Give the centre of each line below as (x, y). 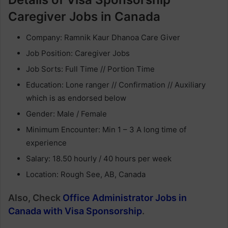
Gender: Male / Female (66, 114)
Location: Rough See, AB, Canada (86, 174)
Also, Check (35, 198)
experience (46, 143)
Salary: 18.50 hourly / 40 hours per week (99, 159)
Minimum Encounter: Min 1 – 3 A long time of (106, 130)
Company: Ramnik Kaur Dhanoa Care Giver (103, 37)
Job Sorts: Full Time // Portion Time (90, 69)
